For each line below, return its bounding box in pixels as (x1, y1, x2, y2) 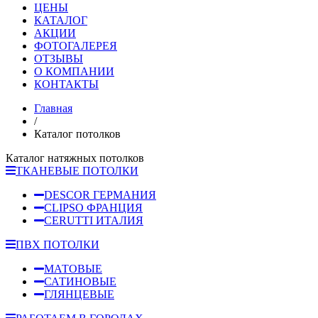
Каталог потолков (34, 127, 121, 140)
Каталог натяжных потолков (6, 151, 144, 164)
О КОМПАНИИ (34, 65, 114, 77)
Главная (34, 102, 72, 114)
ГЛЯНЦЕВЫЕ (44, 287, 114, 300)
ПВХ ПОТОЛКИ (16, 238, 99, 251)
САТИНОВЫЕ (44, 275, 116, 287)
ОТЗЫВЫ (34, 52, 83, 65)
